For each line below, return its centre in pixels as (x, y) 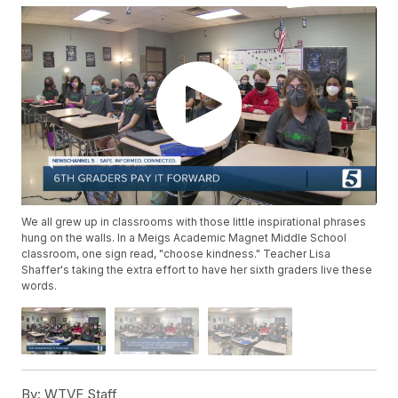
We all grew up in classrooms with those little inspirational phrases (194, 222)
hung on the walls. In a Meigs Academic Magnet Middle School (184, 238)
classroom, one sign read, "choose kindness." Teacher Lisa (176, 254)
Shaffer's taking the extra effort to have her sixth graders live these (197, 270)
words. (40, 286)
